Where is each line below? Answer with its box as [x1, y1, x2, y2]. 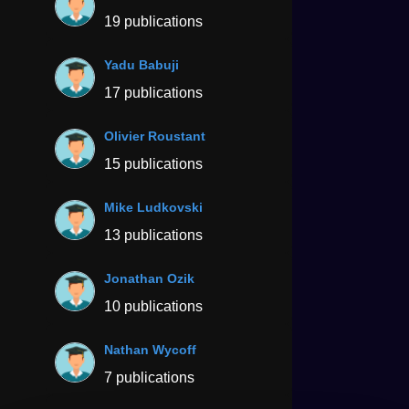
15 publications [104, 155, 203, 172]
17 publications [104, 84, 203, 100]
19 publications [104, 13, 203, 29]
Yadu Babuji [104, 57, 179, 72]
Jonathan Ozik [104, 270, 194, 286]
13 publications [104, 226, 203, 243]
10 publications [104, 298, 203, 314]
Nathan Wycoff [104, 341, 196, 357]
